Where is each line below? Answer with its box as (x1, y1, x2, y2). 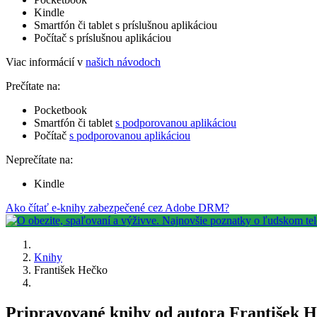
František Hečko (34, 263, 108, 276)
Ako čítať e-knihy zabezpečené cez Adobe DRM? (6, 201, 229, 214)
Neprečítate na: (6, 153, 73, 166)
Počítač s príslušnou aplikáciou (34, 31, 171, 44)
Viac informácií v (6, 55, 86, 68)
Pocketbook (34, 103, 87, 116)
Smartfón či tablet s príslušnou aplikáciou (34, 18, 217, 31)
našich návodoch (86, 55, 161, 68)
